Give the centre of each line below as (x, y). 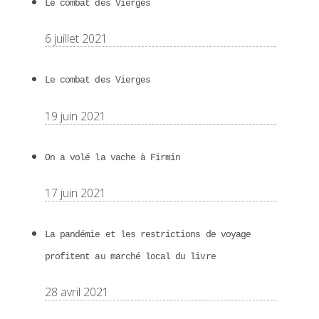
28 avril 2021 (77, 292)
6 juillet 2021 (76, 39)
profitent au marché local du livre (130, 257)
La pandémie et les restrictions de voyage (148, 235)
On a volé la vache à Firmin (113, 157)
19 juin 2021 (75, 116)
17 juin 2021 (75, 193)
